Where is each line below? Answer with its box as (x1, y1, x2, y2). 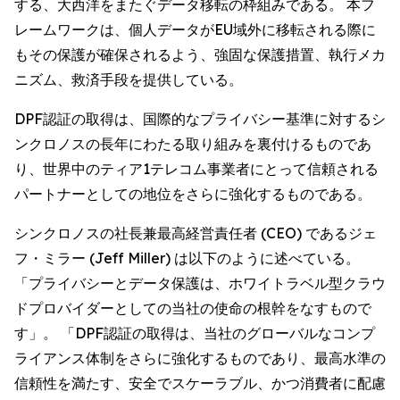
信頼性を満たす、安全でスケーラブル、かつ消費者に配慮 (14, 374, 386, 392)
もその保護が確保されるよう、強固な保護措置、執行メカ (14, 46, 386, 63)
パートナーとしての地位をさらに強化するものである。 (14, 185, 371, 203)
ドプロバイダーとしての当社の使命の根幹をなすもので (14, 299, 371, 317)
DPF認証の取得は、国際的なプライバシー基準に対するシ (14, 110, 386, 128)
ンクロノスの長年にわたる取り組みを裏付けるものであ (14, 135, 371, 153)
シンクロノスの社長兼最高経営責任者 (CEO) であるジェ (14, 224, 377, 242)
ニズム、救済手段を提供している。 (14, 71, 243, 88)
